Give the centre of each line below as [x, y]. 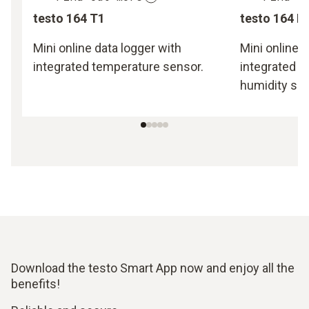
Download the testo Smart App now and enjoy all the [153, 268]
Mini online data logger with [107, 48]
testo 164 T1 [69, 18]
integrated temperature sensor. [118, 66]
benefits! [36, 283]
